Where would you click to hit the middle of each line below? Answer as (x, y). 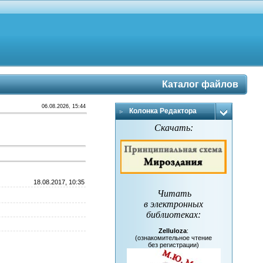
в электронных (174, 204)
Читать (175, 194)
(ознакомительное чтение (174, 238)
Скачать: (173, 128)
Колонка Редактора (163, 111)
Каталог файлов (200, 84)
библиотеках (172, 215)
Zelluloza (173, 231)
